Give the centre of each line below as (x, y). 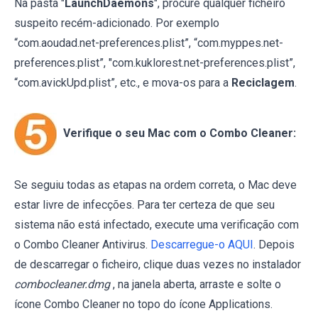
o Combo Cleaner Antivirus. (82, 244)
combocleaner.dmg (62, 284)
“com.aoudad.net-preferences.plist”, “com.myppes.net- (149, 43)
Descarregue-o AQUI (202, 244)
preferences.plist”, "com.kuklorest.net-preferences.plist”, (155, 62)
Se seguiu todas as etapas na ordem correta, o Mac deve (155, 185)
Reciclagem (263, 82)
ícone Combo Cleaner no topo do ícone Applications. (143, 304)
